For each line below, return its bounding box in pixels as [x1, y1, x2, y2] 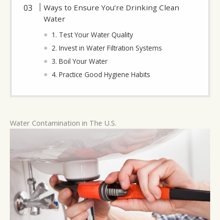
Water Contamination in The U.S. [10, 118, 116, 128]
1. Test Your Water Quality [52, 30, 134, 40]
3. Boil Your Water [52, 56, 108, 66]
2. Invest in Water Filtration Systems [52, 43, 163, 53]
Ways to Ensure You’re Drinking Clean [44, 2, 180, 13]
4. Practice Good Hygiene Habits [52, 70, 151, 80]
